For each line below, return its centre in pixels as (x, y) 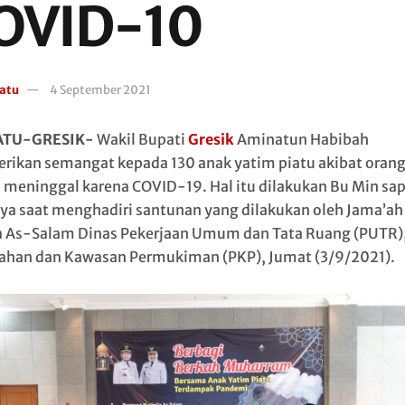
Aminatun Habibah (301, 139)
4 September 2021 (100, 90)
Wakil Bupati (141, 139)
